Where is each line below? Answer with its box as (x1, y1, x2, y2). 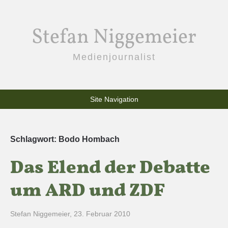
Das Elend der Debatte (10, 156, 210, 181)
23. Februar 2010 (74, 210, 130, 218)
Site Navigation (90, 95, 138, 103)
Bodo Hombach (59, 135, 120, 144)
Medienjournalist (72, 52, 156, 62)
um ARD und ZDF (10, 179, 165, 204)
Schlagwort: (10, 135, 59, 144)
